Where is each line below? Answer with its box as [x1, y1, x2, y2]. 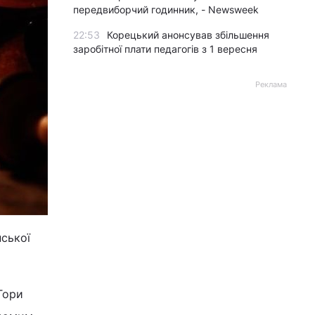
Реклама [255, 79, 287, 89]
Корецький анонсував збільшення [107, 29, 269, 41]
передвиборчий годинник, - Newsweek [73, 4, 259, 15]
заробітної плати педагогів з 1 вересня [73, 43, 257, 55]
